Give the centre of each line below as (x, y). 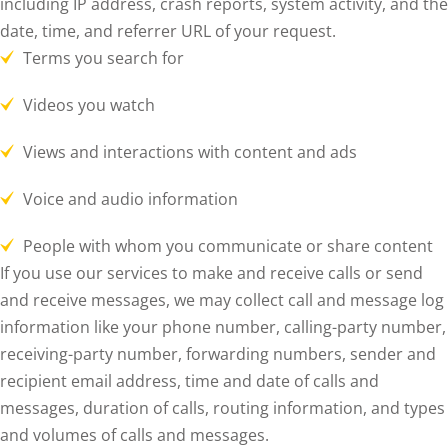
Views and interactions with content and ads (189, 152)
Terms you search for (103, 58)
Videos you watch (88, 105)
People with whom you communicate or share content (227, 246)
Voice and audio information (130, 199)
